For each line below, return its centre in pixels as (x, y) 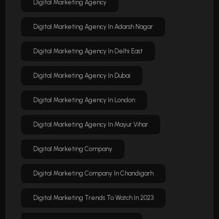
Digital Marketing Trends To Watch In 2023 (94, 198)
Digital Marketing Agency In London (84, 100)
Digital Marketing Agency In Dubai (82, 76)
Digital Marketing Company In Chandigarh (94, 174)
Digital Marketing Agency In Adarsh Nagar (93, 27)
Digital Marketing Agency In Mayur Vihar (91, 125)
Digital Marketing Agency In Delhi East (88, 51)
